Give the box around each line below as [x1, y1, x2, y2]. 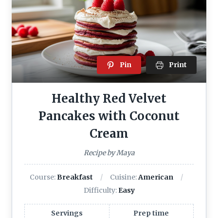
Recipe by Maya [83, 148, 135, 157]
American [138, 172, 173, 182]
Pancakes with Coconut [38, 108, 180, 124]
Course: [29, 172, 57, 182]
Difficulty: [83, 185, 118, 195]
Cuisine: [109, 172, 138, 182]
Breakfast [56, 172, 93, 182]
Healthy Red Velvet [52, 91, 166, 106]
